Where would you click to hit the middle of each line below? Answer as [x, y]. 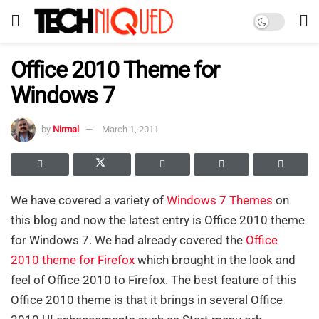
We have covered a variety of [89, 200]
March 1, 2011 [130, 129]
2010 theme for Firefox [73, 260]
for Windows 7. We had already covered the [128, 240]
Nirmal [66, 129]
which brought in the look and [215, 260]
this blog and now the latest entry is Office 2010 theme [158, 220]
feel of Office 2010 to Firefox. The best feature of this [153, 279]
